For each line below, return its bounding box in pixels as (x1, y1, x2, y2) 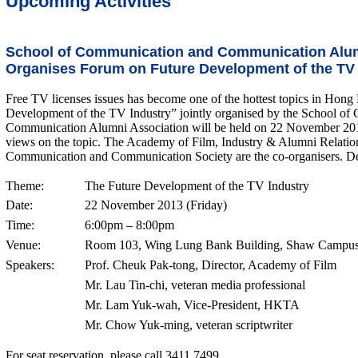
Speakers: (6, 258, 54, 272)
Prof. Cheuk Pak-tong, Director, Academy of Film (85, 258, 336, 272)
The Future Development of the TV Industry (85, 179, 309, 193)
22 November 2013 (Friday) (85, 198, 227, 212)
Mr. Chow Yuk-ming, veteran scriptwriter (85, 318, 292, 332)
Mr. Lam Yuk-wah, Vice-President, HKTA (85, 298, 300, 312)
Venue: (6, 238, 41, 252)
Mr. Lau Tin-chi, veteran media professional (85, 278, 305, 292)
